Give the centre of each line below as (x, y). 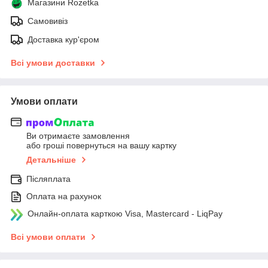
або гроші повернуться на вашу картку (101, 146)
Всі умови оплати (48, 237)
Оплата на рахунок (64, 197)
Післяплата (48, 179)
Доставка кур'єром (63, 39)
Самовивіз (48, 21)
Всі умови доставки (53, 63)
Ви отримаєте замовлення (78, 136)
